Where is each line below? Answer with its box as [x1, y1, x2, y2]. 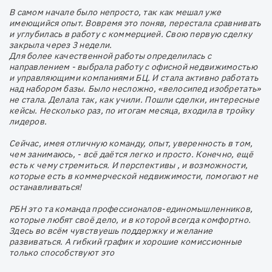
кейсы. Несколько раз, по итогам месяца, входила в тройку [9, 105, 254, 117]
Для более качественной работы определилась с [9, 50, 212, 62]
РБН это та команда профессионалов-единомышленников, [9, 203, 253, 215]
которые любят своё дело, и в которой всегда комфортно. [9, 214, 251, 226]
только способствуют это [9, 247, 115, 259]
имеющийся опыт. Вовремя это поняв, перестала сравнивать [9, 18, 261, 29]
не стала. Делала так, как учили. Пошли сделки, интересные [9, 94, 259, 106]
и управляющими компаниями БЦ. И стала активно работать [9, 72, 259, 84]
